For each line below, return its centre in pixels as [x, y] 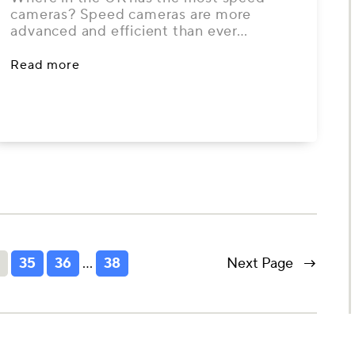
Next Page [260, 263]
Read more [45, 65]
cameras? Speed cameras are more [131, 15]
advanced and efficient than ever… [129, 31]
